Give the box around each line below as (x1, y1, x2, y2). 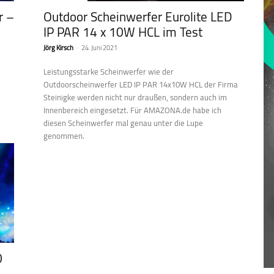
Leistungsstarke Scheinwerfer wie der (43, 64, 174, 79)
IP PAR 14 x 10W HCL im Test (43, 20, 203, 44)
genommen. (43, 128, 85, 143)
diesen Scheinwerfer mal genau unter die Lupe (43, 115, 204, 130)
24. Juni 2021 (81, 41, 118, 54)
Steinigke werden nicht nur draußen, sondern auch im (43, 89, 228, 105)
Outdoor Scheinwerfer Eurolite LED (43, 4, 233, 29)
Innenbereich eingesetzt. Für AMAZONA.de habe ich (43, 102, 222, 117)
